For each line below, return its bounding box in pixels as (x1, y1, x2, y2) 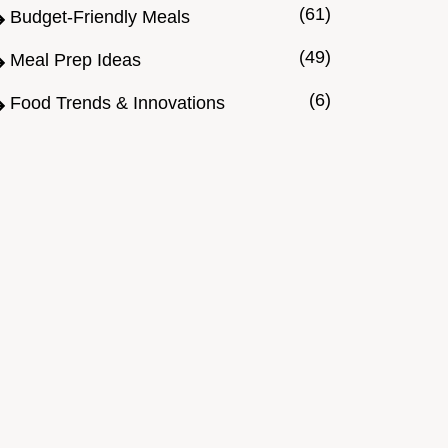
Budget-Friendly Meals (10, 7, 190, 28)
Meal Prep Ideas (10, 50, 141, 71)
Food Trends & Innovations (10, 93, 225, 114)
